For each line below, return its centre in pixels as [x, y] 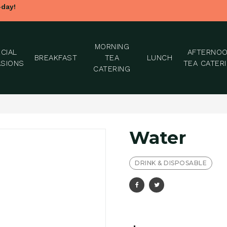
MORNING [112, 47]
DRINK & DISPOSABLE [171, 163]
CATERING [112, 69]
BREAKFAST [55, 58]
